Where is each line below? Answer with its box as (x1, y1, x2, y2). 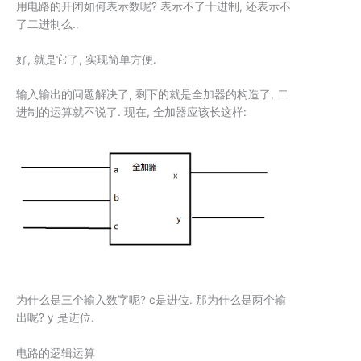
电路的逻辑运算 (16, 346, 95, 359)
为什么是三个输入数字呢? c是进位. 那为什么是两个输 (16, 293, 286, 306)
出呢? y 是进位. (16, 310, 94, 324)
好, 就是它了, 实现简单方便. (16, 52, 156, 66)
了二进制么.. (16, 17, 79, 31)
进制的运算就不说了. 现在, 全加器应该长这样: (16, 106, 247, 119)
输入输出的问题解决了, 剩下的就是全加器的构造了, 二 (16, 88, 288, 102)
